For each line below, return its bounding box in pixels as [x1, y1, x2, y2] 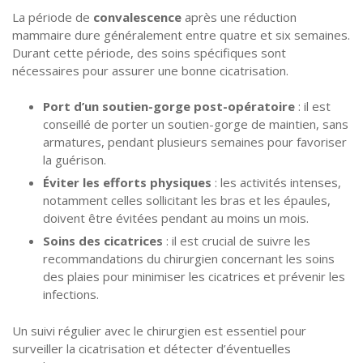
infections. [42, 286, 99, 303]
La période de [12, 8, 93, 25]
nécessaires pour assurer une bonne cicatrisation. [12, 62, 288, 79]
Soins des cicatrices [42, 233, 163, 250]
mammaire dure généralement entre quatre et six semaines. [12, 26, 350, 43]
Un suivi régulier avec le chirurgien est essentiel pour [12, 322, 306, 339]
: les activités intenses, [211, 174, 341, 191]
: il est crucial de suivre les [162, 233, 310, 250]
